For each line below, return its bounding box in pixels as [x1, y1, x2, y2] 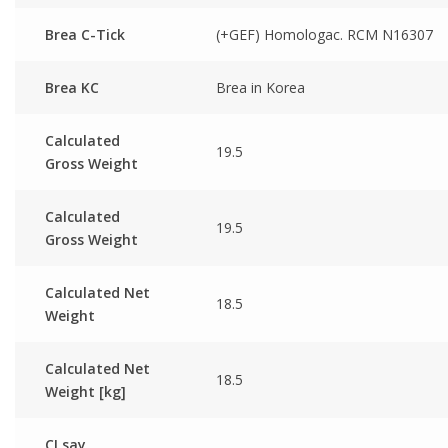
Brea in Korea [216, 77, 305, 97]
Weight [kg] [45, 381, 126, 401]
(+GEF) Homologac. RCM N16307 [216, 24, 433, 44]
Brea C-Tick [45, 24, 125, 44]
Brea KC [45, 77, 99, 97]
